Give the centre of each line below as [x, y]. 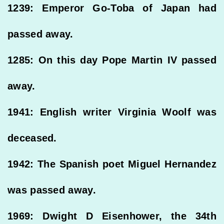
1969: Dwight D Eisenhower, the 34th [112, 216]
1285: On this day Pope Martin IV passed [112, 60]
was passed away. [52, 190]
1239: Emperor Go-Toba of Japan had [112, 8]
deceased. [32, 138]
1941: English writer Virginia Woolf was [112, 112]
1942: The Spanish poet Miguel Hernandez [112, 164]
